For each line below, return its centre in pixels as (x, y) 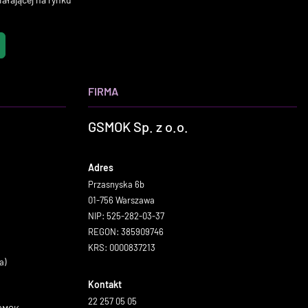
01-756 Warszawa (121, 200)
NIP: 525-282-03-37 (126, 216)
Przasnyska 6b (116, 184)
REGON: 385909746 (126, 232)
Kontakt (105, 284)
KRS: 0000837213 (122, 247)
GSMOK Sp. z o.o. (138, 126)
